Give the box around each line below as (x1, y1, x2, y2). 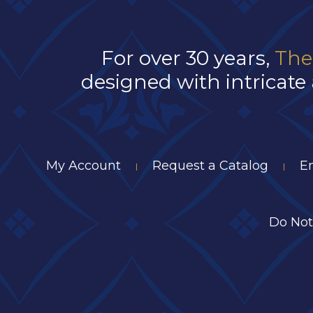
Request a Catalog (152, 157, 268, 173)
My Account (46, 157, 121, 173)
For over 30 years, (101, 46, 275, 71)
